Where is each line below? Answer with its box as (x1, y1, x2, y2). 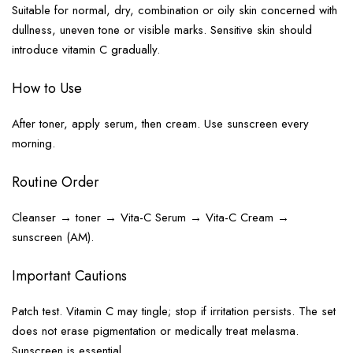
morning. (12, 134, 55, 152)
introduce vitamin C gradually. (12, 40, 160, 58)
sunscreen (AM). (12, 228, 94, 246)
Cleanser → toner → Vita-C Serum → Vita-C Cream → (12, 208, 289, 226)
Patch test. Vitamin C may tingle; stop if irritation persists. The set (12, 302, 336, 320)
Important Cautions (12, 265, 127, 286)
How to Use (12, 77, 82, 98)
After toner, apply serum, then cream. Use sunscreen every (12, 114, 309, 132)
